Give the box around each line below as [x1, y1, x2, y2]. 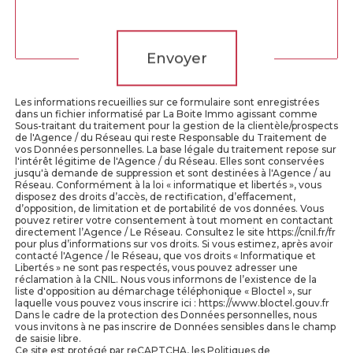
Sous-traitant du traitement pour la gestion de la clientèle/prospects [15, 119, 338, 132]
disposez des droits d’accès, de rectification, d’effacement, [15, 190, 295, 203]
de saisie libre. [15, 332, 81, 344]
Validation [40, 3, 139, 19]
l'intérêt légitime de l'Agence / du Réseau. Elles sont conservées [15, 154, 324, 167]
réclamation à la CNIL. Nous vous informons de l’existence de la [15, 273, 317, 285]
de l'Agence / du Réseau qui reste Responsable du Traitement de [15, 131, 327, 143]
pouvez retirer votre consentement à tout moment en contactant [15, 214, 333, 226]
